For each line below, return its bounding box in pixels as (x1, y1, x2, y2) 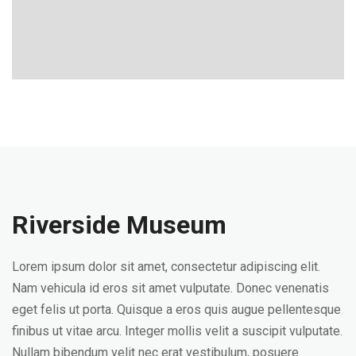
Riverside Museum (12, 209, 226, 240)
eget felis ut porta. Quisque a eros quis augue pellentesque (12, 301, 341, 317)
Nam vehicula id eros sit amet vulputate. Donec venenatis (12, 280, 329, 296)
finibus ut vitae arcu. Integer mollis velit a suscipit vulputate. (12, 323, 342, 339)
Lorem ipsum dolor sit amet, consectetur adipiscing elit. (12, 258, 320, 274)
